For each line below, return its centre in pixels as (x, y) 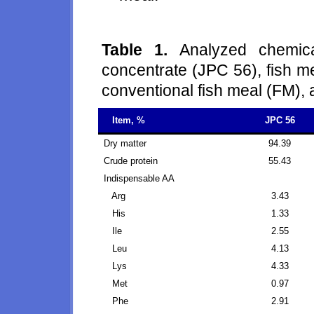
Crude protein (131, 161)
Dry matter (125, 143)
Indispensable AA (139, 178)
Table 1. (141, 50)
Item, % (129, 120)
